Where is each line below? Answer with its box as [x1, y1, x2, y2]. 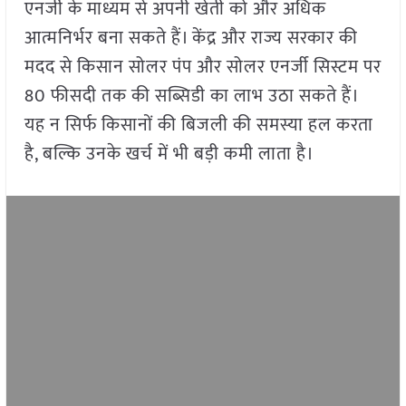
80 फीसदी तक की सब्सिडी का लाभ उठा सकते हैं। [24, 81, 358, 112]
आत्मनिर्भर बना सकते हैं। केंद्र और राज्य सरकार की [24, 23, 358, 54]
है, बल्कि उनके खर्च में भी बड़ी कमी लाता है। [24, 139, 314, 170]
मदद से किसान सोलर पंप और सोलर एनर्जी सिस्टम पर [24, 52, 382, 83]
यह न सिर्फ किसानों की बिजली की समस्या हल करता [24, 110, 373, 141]
